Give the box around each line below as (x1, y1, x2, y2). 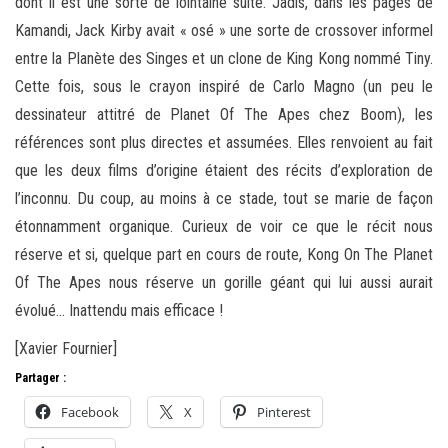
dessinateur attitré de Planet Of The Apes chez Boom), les (15, 105, 433, 125)
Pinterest (257, 403, 311, 422)
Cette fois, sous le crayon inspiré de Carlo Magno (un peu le (15, 77, 433, 97)
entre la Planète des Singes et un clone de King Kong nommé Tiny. (15, 49, 433, 69)
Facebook (61, 403, 119, 422)
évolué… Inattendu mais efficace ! (15, 301, 223, 321)
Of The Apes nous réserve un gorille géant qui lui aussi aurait (15, 273, 433, 293)
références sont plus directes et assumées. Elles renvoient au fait (15, 133, 433, 153)
